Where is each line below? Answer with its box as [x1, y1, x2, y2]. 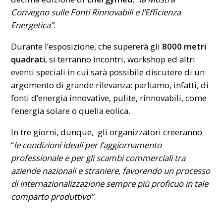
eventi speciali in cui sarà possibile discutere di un [11, 66, 205, 78]
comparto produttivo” [11, 190, 94, 202]
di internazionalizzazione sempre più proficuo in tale [11, 177, 209, 189]
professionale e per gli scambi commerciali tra [11, 152, 186, 164]
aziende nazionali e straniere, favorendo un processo [11, 165, 211, 176]
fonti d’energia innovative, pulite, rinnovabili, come [11, 92, 207, 104]
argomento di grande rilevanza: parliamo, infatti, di [11, 79, 209, 91]
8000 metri [162, 41, 207, 53]
